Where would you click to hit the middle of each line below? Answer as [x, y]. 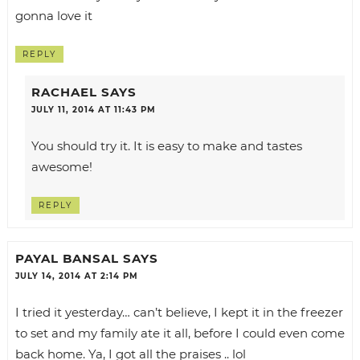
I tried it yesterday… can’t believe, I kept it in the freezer [179, 313]
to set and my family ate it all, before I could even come [180, 333]
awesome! [61, 166]
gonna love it [53, 15]
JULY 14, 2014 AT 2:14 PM [76, 276]
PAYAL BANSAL [67, 259]
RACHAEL [64, 92]
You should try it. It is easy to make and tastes [166, 145]
